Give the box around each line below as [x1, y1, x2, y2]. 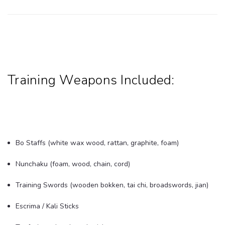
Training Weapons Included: [8, 71, 175, 89]
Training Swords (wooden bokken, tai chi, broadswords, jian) [16, 180, 209, 190]
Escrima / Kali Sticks [16, 201, 79, 211]
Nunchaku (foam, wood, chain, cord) [16, 159, 131, 169]
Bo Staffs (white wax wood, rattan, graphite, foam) [16, 138, 179, 148]
